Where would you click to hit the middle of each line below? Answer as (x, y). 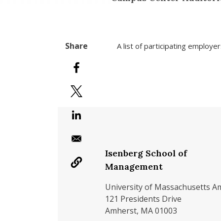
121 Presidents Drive (143, 199)
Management (134, 166)
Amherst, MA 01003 (141, 211)
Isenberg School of (146, 153)
